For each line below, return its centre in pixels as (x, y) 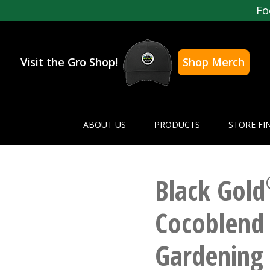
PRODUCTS (177, 125)
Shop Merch (214, 62)
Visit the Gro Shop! (69, 62)
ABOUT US (104, 125)
